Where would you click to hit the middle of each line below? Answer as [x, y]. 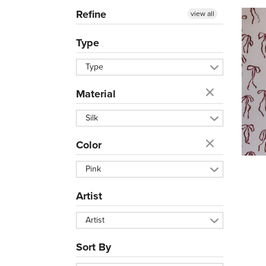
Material [96, 94]
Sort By [94, 247]
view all [202, 13]
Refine [91, 14]
